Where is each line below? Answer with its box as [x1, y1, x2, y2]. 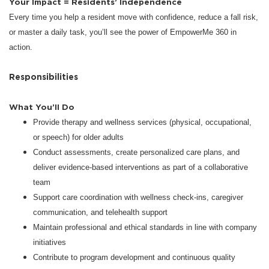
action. [9, 42, 32, 52]
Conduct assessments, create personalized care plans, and [33, 147, 240, 157]
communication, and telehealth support [33, 207, 168, 217]
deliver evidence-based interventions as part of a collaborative [33, 162, 248, 172]
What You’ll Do [9, 101, 74, 112]
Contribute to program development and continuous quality [33, 252, 235, 262]
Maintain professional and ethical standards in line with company [33, 222, 257, 232]
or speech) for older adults [33, 132, 124, 142]
